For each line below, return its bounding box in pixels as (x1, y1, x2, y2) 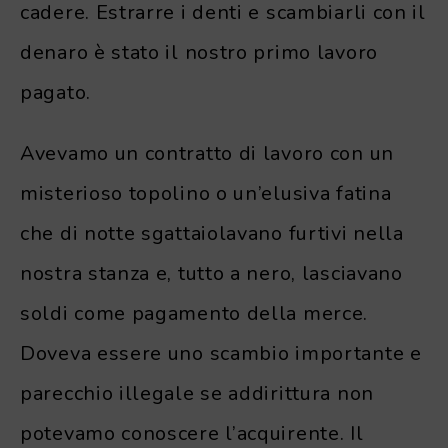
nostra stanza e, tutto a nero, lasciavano (20, 259, 403, 287)
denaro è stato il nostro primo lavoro (20, 38, 378, 66)
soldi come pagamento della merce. (20, 299, 369, 327)
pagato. (20, 78, 91, 106)
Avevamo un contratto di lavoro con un (20, 139, 394, 167)
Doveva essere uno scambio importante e (20, 339, 422, 367)
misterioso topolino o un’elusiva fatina (20, 179, 392, 207)
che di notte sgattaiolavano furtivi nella (20, 219, 404, 247)
